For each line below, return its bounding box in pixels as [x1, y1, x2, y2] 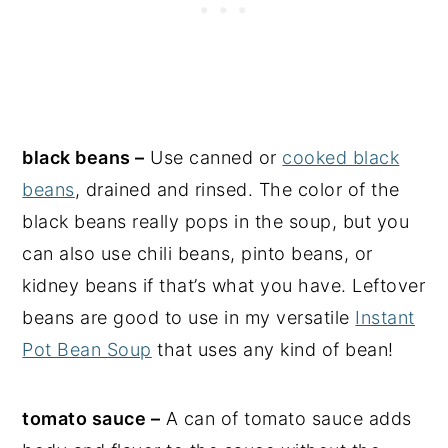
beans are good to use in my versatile [22, 306, 356, 328]
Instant [355, 306, 415, 328]
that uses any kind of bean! [151, 338, 394, 360]
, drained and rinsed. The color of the [74, 178, 400, 200]
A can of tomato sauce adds [160, 407, 412, 429]
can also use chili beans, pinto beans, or [22, 242, 373, 264]
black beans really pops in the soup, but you [22, 210, 410, 232]
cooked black [282, 146, 400, 168]
